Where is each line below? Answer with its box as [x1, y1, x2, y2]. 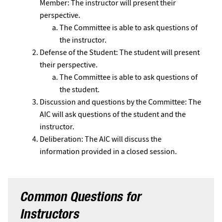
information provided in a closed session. [40, 147, 177, 157]
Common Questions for [20, 192, 141, 205]
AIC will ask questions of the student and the [40, 110, 186, 119]
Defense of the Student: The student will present [40, 48, 200, 57]
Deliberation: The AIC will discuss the [40, 134, 162, 144]
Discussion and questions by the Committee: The [40, 97, 201, 107]
